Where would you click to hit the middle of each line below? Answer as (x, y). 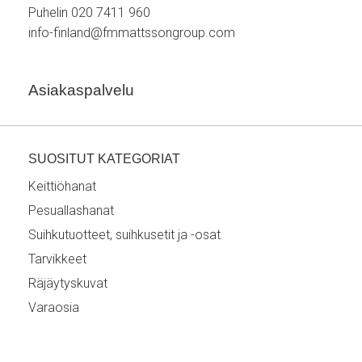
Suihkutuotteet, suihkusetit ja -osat (124, 235)
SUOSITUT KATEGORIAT (104, 159)
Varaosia (54, 307)
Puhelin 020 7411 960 (89, 13)
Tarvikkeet (57, 259)
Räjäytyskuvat (68, 283)
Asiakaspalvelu (81, 90)
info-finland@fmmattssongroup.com (132, 33)
